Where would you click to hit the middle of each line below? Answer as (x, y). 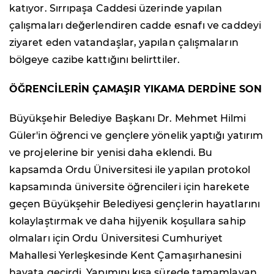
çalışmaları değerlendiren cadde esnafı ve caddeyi (135, 25)
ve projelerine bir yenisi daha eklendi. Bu (111, 152)
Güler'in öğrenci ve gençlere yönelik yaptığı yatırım (136, 135)
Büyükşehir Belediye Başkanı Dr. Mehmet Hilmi (128, 118)
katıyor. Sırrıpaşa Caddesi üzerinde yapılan (116, 8)
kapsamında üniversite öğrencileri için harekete (129, 187)
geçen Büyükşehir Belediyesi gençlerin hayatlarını (135, 204)
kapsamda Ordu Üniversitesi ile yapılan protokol (130, 169)
